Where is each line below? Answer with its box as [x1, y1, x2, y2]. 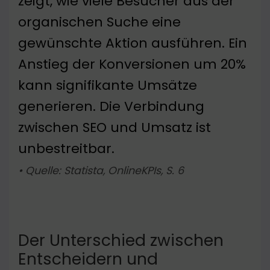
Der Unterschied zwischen [18, 229, 224, 252]
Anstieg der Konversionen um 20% [18, 55, 246, 74]
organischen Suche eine [18, 13, 181, 32]
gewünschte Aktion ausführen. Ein [18, 34, 247, 53]
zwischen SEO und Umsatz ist [18, 118, 211, 137]
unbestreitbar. [18, 139, 115, 159]
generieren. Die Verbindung [18, 97, 204, 116]
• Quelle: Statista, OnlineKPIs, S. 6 [18, 163, 184, 178]
